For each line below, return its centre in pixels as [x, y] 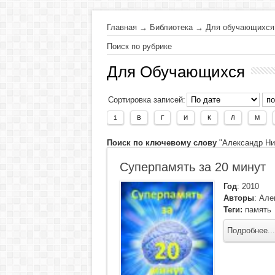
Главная [122, 27]
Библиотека [171, 27]
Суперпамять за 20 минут [192, 167]
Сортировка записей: [146, 100]
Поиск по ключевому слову [161, 143]
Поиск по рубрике [139, 46]
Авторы [238, 198]
